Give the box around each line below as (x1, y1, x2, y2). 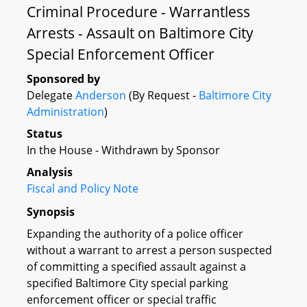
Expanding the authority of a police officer (27, 225, 243, 241)
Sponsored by (27, 71, 100, 86)
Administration (27, 104, 104, 119)
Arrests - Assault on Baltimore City (27, 23, 254, 42)
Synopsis (27, 204, 75, 219)
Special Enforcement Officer (27, 45, 214, 64)
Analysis (27, 164, 73, 180)
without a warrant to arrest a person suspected (27, 242, 272, 258)
